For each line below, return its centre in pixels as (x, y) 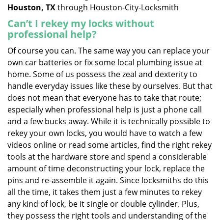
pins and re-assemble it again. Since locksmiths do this (108, 180)
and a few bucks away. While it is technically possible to (109, 121)
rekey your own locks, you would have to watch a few (105, 133)
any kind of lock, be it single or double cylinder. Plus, (103, 204)
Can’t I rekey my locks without (81, 23)
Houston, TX (31, 7)
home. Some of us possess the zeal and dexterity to (102, 74)
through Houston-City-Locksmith (117, 7)
